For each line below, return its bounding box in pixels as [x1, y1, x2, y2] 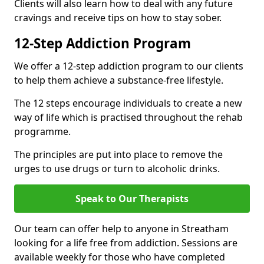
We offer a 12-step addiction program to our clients [14, 59, 243, 72]
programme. [14, 124, 71, 138]
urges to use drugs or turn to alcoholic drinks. [14, 161, 220, 175]
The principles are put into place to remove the [14, 147, 223, 161]
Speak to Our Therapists [75, 192, 189, 205]
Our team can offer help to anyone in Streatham [14, 222, 229, 235]
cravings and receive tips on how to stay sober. [14, 11, 222, 24]
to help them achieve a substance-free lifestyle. [14, 73, 223, 87]
